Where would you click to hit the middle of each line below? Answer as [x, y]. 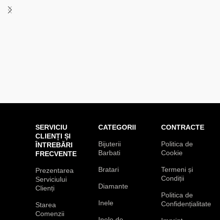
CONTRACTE [183, 127]
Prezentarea [55, 170]
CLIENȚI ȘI [53, 136]
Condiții [173, 178]
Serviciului [51, 179]
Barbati [109, 152]
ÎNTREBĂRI [54, 145]
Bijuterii [110, 144]
